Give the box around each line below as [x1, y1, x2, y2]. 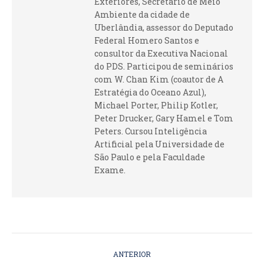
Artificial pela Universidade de [94, 138, 225, 150]
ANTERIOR [113, 249, 151, 259]
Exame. [94, 164, 126, 176]
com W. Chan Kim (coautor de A [94, 74, 223, 85]
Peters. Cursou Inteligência [94, 126, 207, 137]
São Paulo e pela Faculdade [94, 151, 205, 163]
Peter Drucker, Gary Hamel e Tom [94, 113, 233, 124]
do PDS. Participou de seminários [94, 61, 233, 72]
